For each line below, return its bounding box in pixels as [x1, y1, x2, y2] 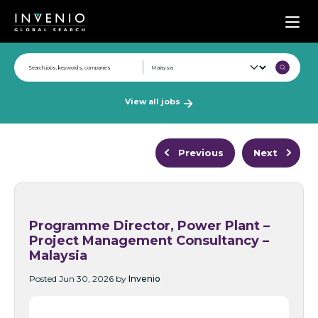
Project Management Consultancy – [29, 233, 269, 248]
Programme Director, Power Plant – [29, 218, 270, 234]
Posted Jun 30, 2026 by [29, 273, 128, 284]
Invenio [128, 273, 160, 284]
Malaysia [29, 248, 87, 263]
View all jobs [125, 97, 180, 106]
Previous [178, 147, 224, 158]
